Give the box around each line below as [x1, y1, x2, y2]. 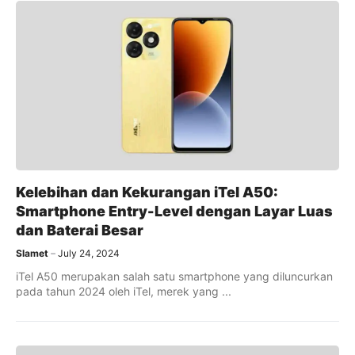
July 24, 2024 [58, 246, 120, 259]
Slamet [16, 246, 48, 259]
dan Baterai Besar [16, 221, 143, 239]
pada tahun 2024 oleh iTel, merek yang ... [16, 284, 231, 298]
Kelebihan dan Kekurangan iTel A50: [16, 183, 278, 200]
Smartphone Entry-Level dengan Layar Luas [16, 202, 333, 219]
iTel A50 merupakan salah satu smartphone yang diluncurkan [16, 269, 333, 283]
